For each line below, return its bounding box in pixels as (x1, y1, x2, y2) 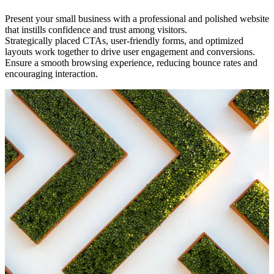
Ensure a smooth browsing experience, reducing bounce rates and (5, 57, 257, 68)
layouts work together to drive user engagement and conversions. (5, 46, 255, 57)
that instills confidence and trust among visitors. (5, 24, 187, 35)
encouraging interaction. (5, 68, 98, 80)
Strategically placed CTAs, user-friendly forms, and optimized (5, 35, 243, 46)
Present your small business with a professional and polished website (5, 13, 269, 24)
